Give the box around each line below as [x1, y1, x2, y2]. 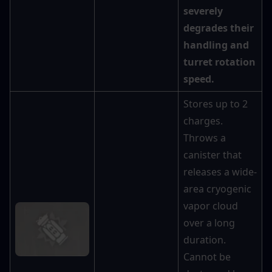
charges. [183, 114, 223, 128]
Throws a [183, 131, 226, 145]
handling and [183, 38, 249, 52]
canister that [183, 148, 242, 162]
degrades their [183, 21, 254, 35]
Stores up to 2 [183, 97, 248, 111]
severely [183, 4, 223, 18]
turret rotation [183, 55, 256, 69]
